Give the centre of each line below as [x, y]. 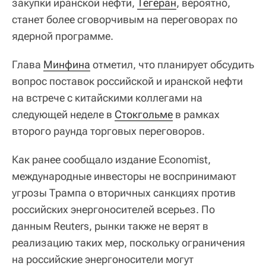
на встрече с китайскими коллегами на [107, 98]
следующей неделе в [63, 115]
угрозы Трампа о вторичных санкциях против [124, 193]
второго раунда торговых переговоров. [108, 131]
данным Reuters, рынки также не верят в [110, 226]
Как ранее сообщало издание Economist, [111, 160]
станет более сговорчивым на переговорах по [125, 20]
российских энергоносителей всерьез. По [113, 210]
